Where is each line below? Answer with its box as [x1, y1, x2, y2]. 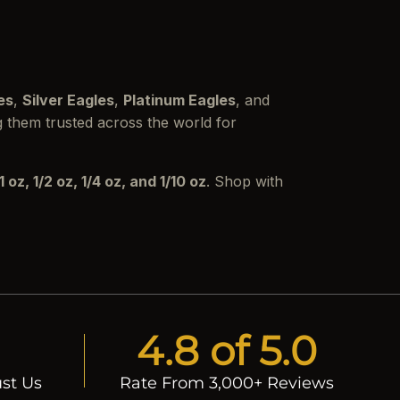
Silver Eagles [22, 91, 114, 110]
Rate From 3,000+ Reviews [120, 373, 335, 394]
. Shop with [206, 172, 283, 191]
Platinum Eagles [123, 91, 236, 110]
